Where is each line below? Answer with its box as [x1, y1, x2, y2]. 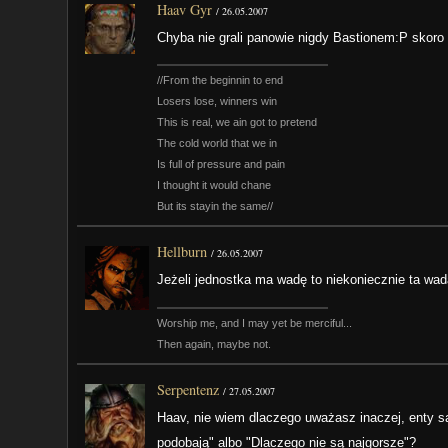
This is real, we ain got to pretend [157, 116, 318, 129]
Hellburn [157, 242, 208, 262]
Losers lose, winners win [157, 95, 278, 108]
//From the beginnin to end [157, 74, 284, 87]
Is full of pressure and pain [157, 158, 286, 171]
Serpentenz [157, 379, 220, 399]
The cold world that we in [157, 137, 278, 150]
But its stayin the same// [157, 200, 274, 213]
